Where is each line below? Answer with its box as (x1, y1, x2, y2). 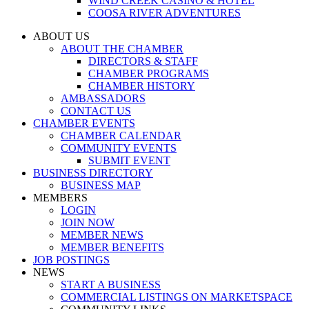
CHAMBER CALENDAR (61, 130, 181, 141)
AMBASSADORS (61, 92, 146, 104)
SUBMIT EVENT (88, 154, 170, 166)
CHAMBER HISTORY (88, 80, 195, 92)
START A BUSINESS (61, 279, 161, 290)
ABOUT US (33, 30, 90, 42)
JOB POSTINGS (33, 254, 110, 266)
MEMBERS (33, 192, 88, 203)
